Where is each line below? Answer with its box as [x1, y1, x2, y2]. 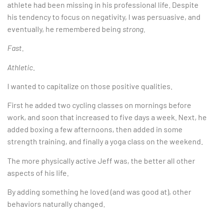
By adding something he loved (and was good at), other [7, 187, 191, 197]
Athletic [7, 62, 33, 72]
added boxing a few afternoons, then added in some [7, 124, 183, 134]
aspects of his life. [7, 168, 69, 177]
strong [123, 24, 143, 33]
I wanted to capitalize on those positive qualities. [7, 81, 172, 91]
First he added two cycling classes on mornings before [7, 100, 191, 110]
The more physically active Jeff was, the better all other [7, 155, 195, 165]
